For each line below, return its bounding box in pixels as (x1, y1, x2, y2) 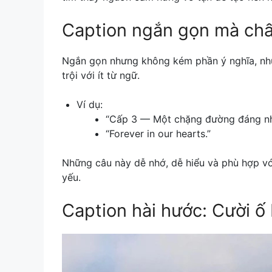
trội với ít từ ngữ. (62, 69, 140, 81)
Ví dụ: (76, 98, 103, 110)
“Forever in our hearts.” (106, 127, 211, 140)
